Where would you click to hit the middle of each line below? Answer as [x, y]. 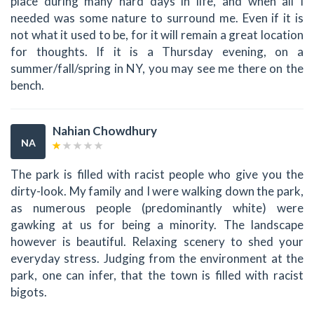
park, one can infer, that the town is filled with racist [157, 275]
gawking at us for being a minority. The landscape [157, 225]
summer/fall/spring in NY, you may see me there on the [157, 68]
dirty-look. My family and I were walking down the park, [157, 191]
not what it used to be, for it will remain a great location [157, 34]
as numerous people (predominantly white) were [157, 208]
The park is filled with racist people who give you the [157, 175]
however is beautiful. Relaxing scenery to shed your [157, 242]
